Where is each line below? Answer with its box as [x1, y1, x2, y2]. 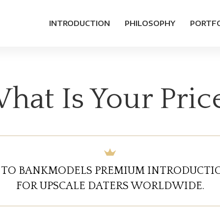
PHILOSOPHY [125, 19, 175, 27]
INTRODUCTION [49, 19, 110, 27]
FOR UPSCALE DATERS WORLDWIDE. [16, 180, 204, 192]
